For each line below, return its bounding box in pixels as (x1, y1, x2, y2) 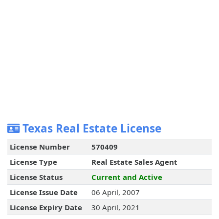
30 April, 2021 (91, 202, 140, 213)
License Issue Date (9, 187, 78, 197)
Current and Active (91, 172, 162, 182)
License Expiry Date (9, 202, 82, 213)
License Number (9, 142, 70, 152)
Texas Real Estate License (20, 121, 161, 136)
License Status (9, 172, 63, 182)
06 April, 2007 (91, 187, 140, 197)
